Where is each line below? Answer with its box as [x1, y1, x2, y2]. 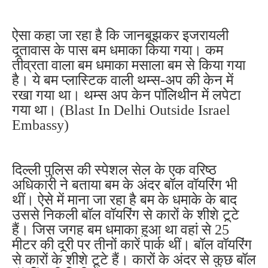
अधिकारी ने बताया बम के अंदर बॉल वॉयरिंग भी [12, 176, 237, 193]
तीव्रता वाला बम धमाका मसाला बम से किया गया [12, 57, 245, 73]
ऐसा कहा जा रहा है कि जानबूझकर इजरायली [12, 27, 229, 43]
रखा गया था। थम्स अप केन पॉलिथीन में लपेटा [12, 87, 240, 103]
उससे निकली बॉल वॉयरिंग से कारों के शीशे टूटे [12, 206, 239, 223]
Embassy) [12, 117, 69, 133]
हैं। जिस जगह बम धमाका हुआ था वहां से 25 [12, 221, 229, 237]
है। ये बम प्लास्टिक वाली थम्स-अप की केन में [12, 72, 233, 88]
